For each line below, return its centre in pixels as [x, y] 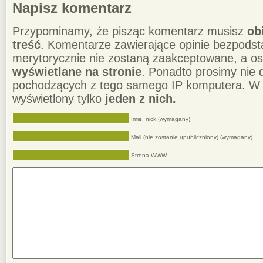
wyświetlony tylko [59, 99]
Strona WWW [149, 156]
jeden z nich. [141, 99]
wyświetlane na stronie [77, 72]
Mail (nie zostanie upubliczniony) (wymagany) [192, 137]
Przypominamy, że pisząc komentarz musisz [130, 31]
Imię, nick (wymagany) [161, 119]
